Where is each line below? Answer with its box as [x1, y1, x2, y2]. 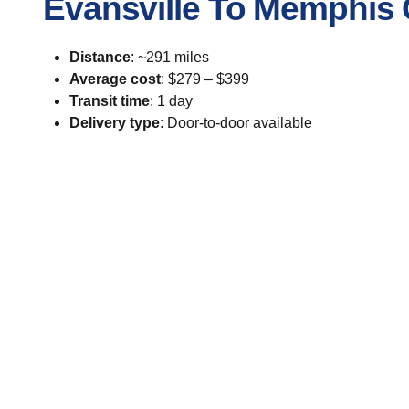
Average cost [68, 71, 161, 87]
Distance [68, 49, 131, 65]
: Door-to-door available [159, 115, 312, 131]
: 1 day [149, 93, 193, 109]
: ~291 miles [130, 49, 209, 65]
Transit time [68, 93, 150, 109]
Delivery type [68, 115, 160, 131]
